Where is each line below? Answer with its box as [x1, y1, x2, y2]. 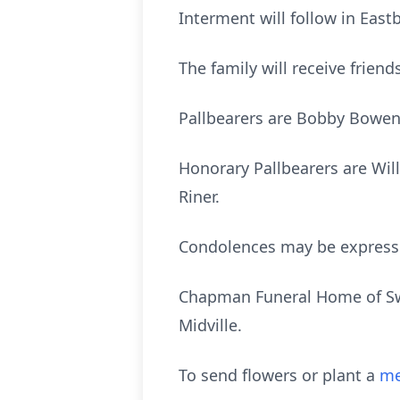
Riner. [179, 186, 220, 207]
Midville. [179, 314, 242, 336]
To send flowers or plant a [179, 364, 379, 386]
